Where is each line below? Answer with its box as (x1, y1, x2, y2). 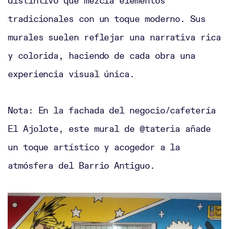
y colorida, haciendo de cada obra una (8, 50, 196, 62)
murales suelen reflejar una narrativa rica (8, 31, 221, 43)
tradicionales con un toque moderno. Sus (8, 13, 205, 25)
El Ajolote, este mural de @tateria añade (8, 123, 211, 135)
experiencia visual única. (8, 68, 134, 80)
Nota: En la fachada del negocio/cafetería (8, 104, 216, 117)
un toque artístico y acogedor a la (8, 141, 180, 153)
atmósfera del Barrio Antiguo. (8, 159, 155, 172)
